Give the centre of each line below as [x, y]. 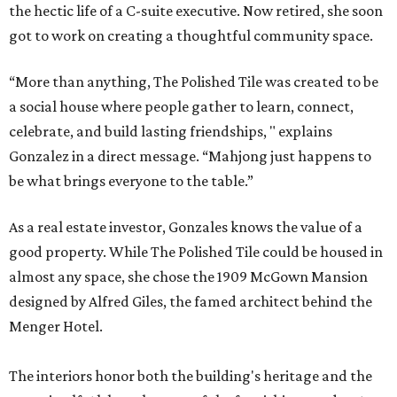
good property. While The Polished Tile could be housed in [196, 251]
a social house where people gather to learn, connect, [181, 106]
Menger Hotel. [56, 326]
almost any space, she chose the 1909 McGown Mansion [188, 276]
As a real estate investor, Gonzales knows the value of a [186, 226]
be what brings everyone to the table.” [131, 180]
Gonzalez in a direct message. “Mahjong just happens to [190, 156]
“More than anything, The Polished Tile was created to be [194, 81]
